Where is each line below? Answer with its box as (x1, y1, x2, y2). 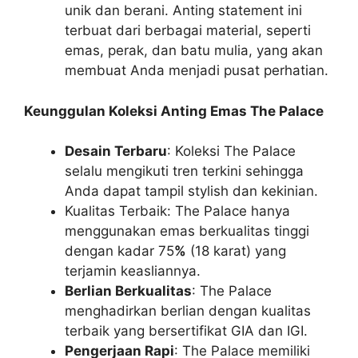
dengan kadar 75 (65, 243, 174, 259)
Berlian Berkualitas (65, 283, 192, 299)
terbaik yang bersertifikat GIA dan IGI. (65, 323, 308, 339)
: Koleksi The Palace (167, 143, 296, 159)
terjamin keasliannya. (65, 263, 201, 279)
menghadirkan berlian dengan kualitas (65, 303, 311, 319)
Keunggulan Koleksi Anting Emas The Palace (24, 102, 324, 119)
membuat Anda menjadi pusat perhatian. (65, 62, 328, 78)
